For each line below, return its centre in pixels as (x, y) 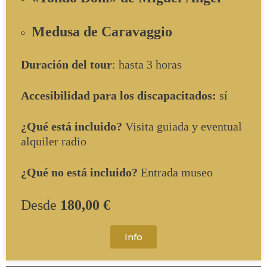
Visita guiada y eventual (182, 127)
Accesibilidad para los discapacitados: (119, 95)
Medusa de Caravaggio (102, 32)
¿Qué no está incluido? (79, 173)
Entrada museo (175, 173)
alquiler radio (54, 142)
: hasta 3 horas (147, 64)
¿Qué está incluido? (72, 127)
